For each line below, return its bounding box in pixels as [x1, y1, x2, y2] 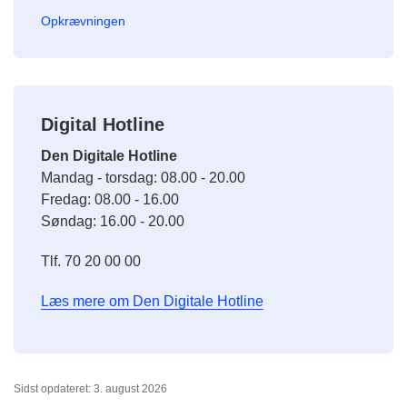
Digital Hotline [41, 114, 164, 135]
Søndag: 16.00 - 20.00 [41, 213, 184, 230]
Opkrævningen [41, 14, 125, 29]
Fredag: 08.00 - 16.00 [41, 192, 183, 208]
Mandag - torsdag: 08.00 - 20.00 [41, 170, 249, 186]
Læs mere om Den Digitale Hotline [41, 293, 263, 310]
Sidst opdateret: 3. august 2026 [14, 382, 167, 396]
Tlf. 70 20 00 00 [41, 253, 141, 270]
